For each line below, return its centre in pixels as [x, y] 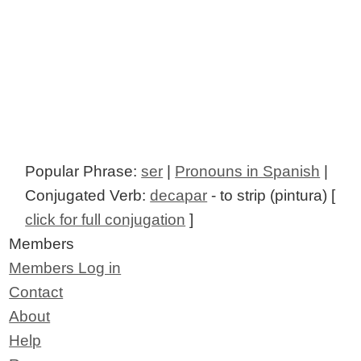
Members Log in [65, 268]
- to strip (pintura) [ [272, 195]
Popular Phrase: [83, 171]
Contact [36, 292]
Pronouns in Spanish [248, 171]
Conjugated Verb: [88, 195]
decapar [179, 195]
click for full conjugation [106, 219]
